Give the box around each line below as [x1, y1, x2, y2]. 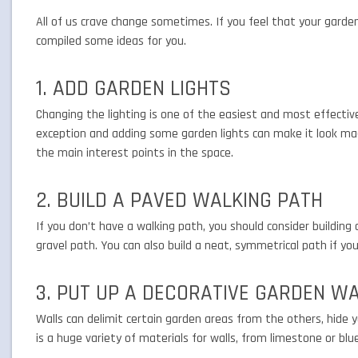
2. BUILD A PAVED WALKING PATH [36, 187, 323, 214]
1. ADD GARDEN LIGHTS [36, 75, 231, 102]
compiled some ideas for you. [36, 33, 189, 50]
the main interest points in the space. [36, 145, 237, 161]
